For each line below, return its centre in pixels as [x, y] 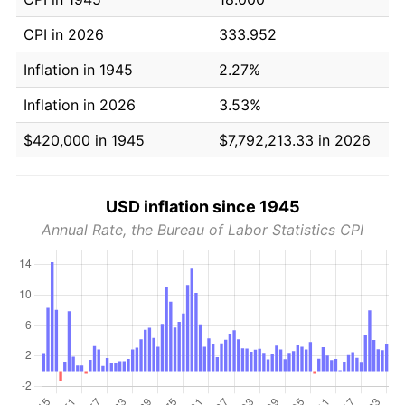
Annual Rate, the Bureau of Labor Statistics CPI [202, 229]
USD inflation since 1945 [202, 206]
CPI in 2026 [64, 34]
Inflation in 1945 [78, 69]
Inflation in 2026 [80, 104]
